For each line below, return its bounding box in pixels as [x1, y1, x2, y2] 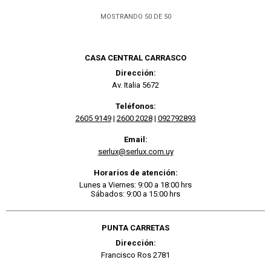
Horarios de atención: [93, 168, 178, 177]
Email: [123, 134, 148, 144]
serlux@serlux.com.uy [97, 146, 174, 156]
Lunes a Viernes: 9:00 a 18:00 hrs [79, 180, 192, 189]
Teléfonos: [115, 101, 156, 111]
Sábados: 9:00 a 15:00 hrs [91, 189, 180, 198]
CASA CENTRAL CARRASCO [85, 53, 186, 62]
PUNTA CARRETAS [102, 223, 169, 232]
